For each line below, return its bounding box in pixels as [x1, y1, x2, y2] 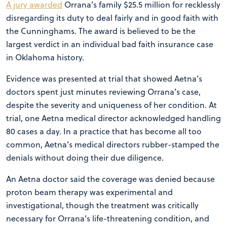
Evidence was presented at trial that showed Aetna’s [6, 73, 202, 84]
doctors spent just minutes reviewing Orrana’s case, [6, 86, 201, 97]
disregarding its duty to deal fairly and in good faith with [6, 12, 218, 23]
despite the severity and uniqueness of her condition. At [6, 99, 217, 110]
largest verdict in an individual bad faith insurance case [6, 39, 213, 50]
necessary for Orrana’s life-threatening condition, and [6, 213, 209, 224]
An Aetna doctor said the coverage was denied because [6, 173, 215, 184]
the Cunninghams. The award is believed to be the [6, 25, 196, 36]
